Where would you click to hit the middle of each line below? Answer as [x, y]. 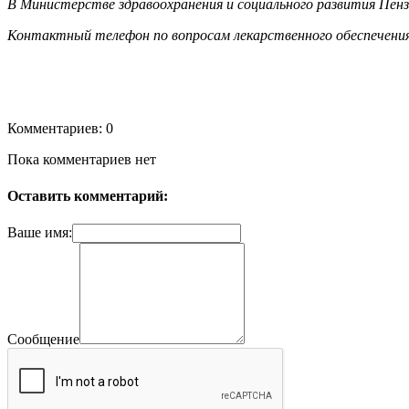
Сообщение [43, 339]
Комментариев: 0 [60, 129]
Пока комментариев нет [82, 160]
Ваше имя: [40, 232]
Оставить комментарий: [88, 195]
